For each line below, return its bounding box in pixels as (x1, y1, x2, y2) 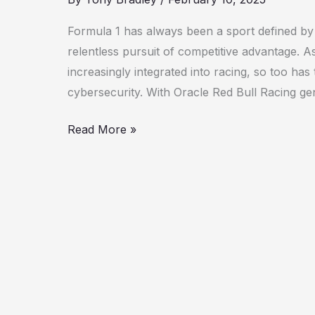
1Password (67, 14, 124, 29)
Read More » (67, 122, 136, 137)
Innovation (67, 75, 124, 90)
